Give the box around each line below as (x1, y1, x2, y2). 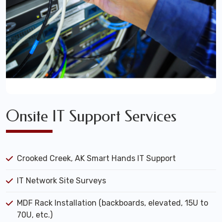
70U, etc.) (17, 210, 53, 220)
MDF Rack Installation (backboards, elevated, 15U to (17, 198, 208, 208)
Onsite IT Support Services (6, 107, 176, 125)
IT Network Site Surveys (17, 176, 106, 185)
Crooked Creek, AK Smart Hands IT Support (17, 154, 176, 163)
